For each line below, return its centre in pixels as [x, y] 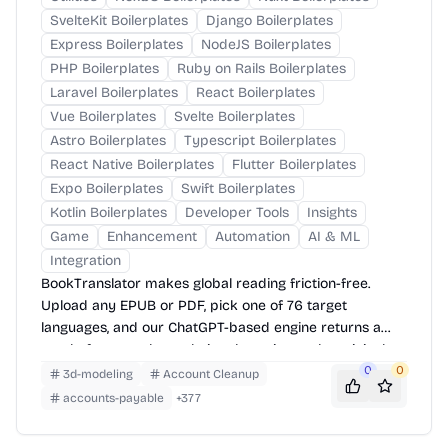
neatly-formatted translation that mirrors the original [213, 349]
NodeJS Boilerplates [266, 44]
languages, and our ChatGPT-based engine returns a [211, 327]
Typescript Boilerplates [260, 140]
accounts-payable [113, 398]
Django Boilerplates [269, 20]
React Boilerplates [255, 92]
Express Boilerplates [116, 44]
